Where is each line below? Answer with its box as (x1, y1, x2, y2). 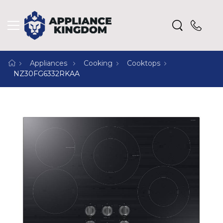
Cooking (84, 59, 112, 68)
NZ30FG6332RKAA (13, 69, 80, 79)
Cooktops (127, 59, 160, 68)
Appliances (30, 59, 69, 68)
